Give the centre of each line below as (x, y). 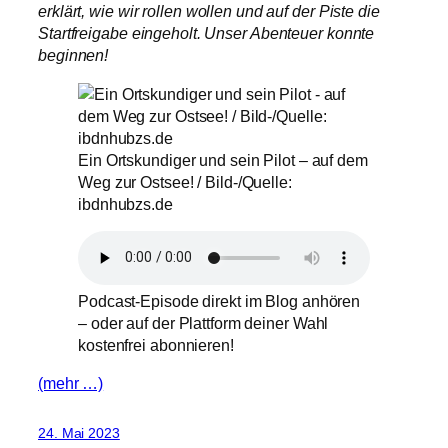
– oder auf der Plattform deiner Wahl (203, 322)
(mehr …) (71, 383)
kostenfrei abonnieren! (156, 344)
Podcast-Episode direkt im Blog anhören (219, 300)
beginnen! (73, 55)
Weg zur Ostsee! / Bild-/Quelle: (185, 181)
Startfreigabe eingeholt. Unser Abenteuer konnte (206, 33)
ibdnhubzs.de (125, 203)
